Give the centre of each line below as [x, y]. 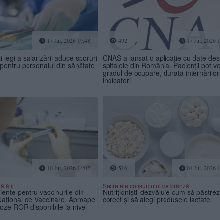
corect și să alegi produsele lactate [156, 200]
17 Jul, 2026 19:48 [68, 41]
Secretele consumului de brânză [146, 186]
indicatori [116, 80]
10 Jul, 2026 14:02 [68, 168]
